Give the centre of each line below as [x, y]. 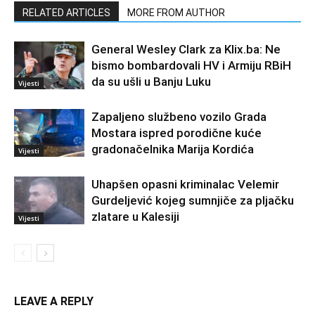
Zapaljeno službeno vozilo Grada [179, 116]
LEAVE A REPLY [54, 301]
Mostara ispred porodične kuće [176, 133]
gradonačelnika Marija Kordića [173, 149]
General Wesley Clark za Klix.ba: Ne [186, 49]
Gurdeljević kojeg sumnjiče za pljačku [193, 200]
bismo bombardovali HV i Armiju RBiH [191, 65]
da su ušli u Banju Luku [151, 81]
